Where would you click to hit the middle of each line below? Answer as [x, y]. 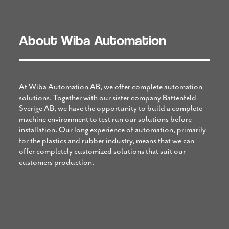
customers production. [56, 162]
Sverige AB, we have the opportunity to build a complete [110, 109]
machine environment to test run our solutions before [105, 119]
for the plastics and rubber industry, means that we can [106, 141]
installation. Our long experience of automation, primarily [112, 130]
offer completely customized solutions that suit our [102, 152]
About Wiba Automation [92, 41]
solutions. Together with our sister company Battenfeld [107, 98]
